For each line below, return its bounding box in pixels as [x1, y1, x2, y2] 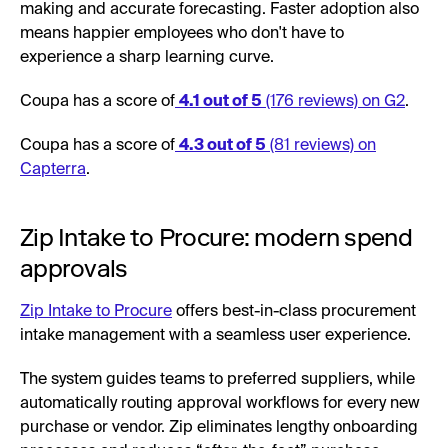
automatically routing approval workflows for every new [20, 395, 420, 412]
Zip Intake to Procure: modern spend [20, 222, 412, 252]
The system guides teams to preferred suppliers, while [20, 371, 415, 388]
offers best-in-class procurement [172, 303, 416, 320]
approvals [20, 253, 128, 283]
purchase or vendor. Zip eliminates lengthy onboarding [20, 419, 418, 436]
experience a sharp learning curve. [20, 49, 274, 66]
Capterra [20, 161, 86, 178]
